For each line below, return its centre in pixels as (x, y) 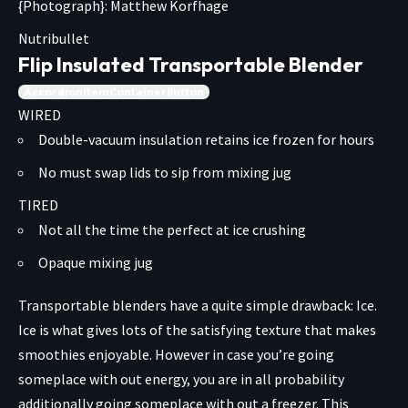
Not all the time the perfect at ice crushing (172, 230)
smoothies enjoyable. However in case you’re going (176, 355)
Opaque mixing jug (96, 263)
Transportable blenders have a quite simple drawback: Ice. (198, 306)
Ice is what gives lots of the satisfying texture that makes (197, 330)
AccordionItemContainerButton (114, 92)
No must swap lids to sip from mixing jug (165, 173)
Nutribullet (54, 39)
